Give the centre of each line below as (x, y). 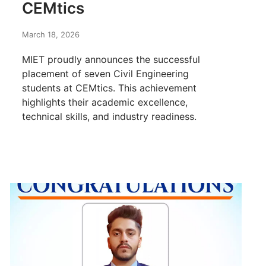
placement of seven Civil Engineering (105, 73)
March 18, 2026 (51, 34)
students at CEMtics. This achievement (109, 88)
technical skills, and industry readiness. (109, 116)
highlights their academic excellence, (105, 102)
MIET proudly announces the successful (111, 59)
